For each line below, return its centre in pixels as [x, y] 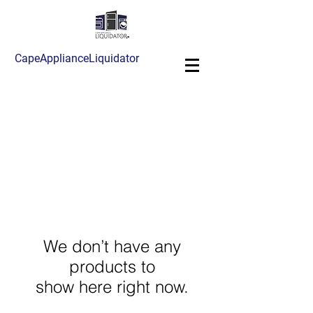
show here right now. [112, 287]
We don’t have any [112, 246]
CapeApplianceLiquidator [77, 59]
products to [112, 267]
